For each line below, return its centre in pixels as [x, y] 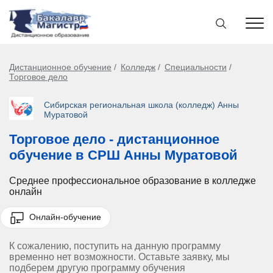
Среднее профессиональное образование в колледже [133, 180]
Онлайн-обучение [64, 217]
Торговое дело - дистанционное [114, 139]
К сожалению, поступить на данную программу [115, 246]
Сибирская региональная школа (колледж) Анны [141, 105]
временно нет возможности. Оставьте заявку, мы [119, 257]
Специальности [196, 67]
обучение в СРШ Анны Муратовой [123, 155]
